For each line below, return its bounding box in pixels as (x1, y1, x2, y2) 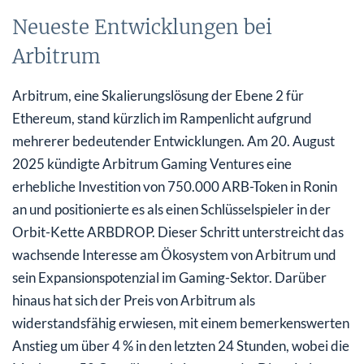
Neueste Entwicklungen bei (12, 14, 272, 40)
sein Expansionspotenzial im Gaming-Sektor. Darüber (12, 268, 327, 286)
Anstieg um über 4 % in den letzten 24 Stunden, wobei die (12, 336, 349, 354)
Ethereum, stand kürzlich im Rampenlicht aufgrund (12, 109, 312, 127)
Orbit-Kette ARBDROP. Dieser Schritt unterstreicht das (12, 223, 344, 240)
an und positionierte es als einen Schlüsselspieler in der (12, 200, 331, 218)
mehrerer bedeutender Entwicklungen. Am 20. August (12, 132, 335, 149)
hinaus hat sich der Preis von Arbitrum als (12, 291, 255, 309)
